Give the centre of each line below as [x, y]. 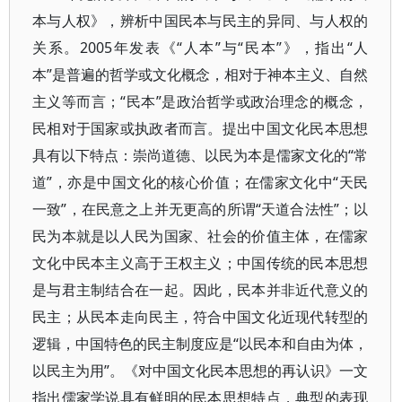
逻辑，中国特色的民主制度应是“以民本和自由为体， [201, 344]
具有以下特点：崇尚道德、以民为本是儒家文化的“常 [201, 155]
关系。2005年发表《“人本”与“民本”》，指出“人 [201, 48]
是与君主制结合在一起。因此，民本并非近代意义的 [201, 290]
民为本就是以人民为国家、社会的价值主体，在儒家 [201, 236]
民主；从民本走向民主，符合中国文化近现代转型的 [201, 317]
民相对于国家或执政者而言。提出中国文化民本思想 [201, 128]
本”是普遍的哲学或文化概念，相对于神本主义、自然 [201, 74]
